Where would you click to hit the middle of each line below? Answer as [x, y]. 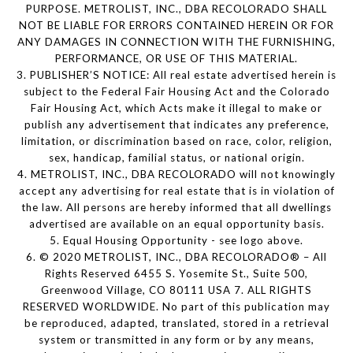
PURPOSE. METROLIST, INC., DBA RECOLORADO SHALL [176, 9]
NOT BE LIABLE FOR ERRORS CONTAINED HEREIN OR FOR [176, 26]
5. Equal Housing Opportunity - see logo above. [176, 241]
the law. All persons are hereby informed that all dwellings [176, 208]
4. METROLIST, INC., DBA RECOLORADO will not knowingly [176, 175]
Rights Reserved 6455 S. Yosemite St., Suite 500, [176, 274]
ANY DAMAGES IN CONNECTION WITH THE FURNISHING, [176, 42]
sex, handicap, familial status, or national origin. [176, 158]
